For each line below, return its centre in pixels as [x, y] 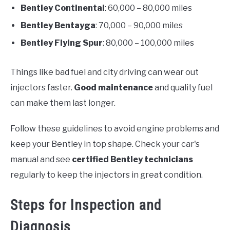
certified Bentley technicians [132, 160]
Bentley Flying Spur [62, 43]
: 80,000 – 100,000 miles [148, 43]
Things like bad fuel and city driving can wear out [104, 72]
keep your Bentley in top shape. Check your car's [105, 144]
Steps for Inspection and [86, 205]
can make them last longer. [63, 103]
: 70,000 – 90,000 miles [139, 26]
